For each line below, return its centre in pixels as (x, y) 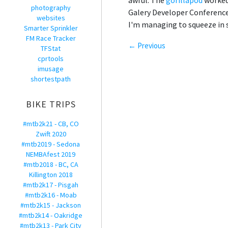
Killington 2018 (51, 175)
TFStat (51, 48)
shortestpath (51, 79)
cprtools (51, 59)
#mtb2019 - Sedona (51, 144)
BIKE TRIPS (51, 104)
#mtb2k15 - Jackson (51, 205)
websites (51, 18)
